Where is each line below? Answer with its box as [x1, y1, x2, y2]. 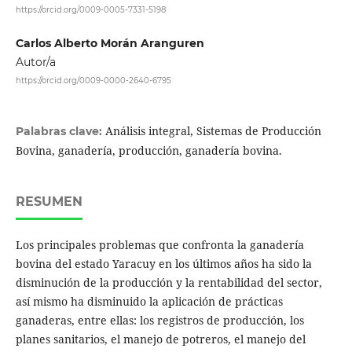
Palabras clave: [15, 124, 105, 139]
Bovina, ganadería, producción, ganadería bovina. [15, 143, 282, 159]
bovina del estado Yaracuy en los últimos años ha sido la [15, 256, 312, 272]
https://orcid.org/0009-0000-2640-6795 [15, 75, 171, 86]
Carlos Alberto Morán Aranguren [15, 35, 204, 50]
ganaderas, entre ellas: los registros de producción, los [15, 313, 304, 328]
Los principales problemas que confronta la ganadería [15, 237, 304, 253]
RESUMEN [15, 194, 82, 210]
